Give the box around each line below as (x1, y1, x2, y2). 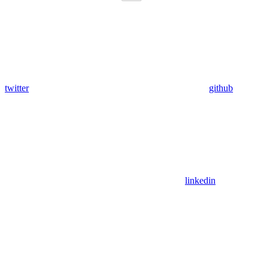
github (209, 82, 233, 93)
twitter (5, 82, 29, 93)
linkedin (185, 175, 216, 186)
